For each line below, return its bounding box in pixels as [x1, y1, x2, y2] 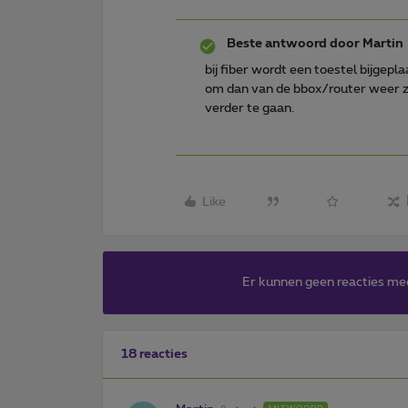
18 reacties [121, 347, 188, 361]
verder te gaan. [205, 101, 294, 115]
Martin [360, 36, 403, 50]
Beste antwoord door [227, 36, 360, 50]
